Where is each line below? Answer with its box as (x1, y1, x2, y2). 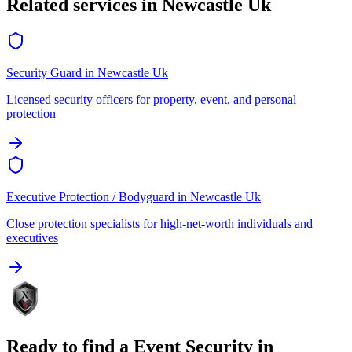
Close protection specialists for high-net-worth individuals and (6, 217, 313, 231)
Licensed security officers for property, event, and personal (6, 93, 296, 107)
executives (6, 231, 58, 245)
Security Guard (6, 66, 82, 80)
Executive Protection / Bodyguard (6, 190, 174, 204)
